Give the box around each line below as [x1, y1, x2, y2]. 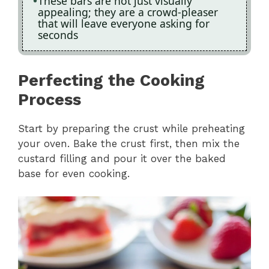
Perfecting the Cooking [18, 70, 205, 90]
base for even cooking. [18, 167, 130, 180]
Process [18, 89, 81, 109]
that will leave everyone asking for [38, 16, 210, 31]
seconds [38, 28, 78, 43]
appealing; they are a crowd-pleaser [38, 5, 218, 20]
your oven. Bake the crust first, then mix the [18, 137, 240, 150]
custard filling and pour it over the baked [18, 152, 226, 165]
